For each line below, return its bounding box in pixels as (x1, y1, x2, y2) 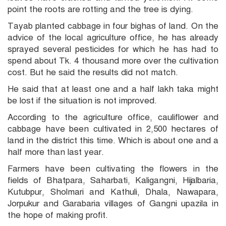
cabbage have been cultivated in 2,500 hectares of (8, 124, 218, 135)
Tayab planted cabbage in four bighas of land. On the (8, 21, 218, 32)
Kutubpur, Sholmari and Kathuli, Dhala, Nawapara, (8, 187, 218, 198)
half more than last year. (8, 147, 104, 158)
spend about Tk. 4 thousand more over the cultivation (8, 55, 218, 67)
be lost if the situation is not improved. (8, 95, 157, 106)
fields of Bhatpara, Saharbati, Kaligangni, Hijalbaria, (8, 175, 218, 186)
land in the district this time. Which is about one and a (8, 135, 218, 146)
